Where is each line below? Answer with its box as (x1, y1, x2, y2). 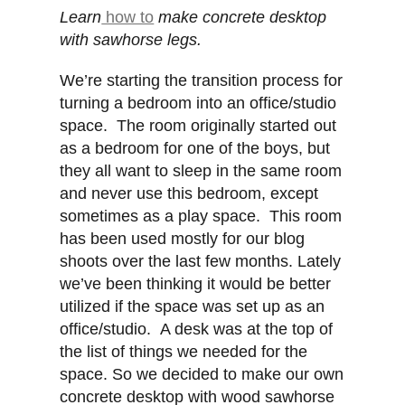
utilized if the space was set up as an (60, 297, 325, 316)
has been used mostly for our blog (60, 230, 306, 249)
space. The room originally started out (60, 117, 337, 136)
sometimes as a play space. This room (60, 207, 343, 226)
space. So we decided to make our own (60, 365, 344, 384)
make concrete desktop (154, 8, 327, 27)
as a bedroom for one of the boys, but (60, 139, 331, 158)
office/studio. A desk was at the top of (60, 320, 334, 339)
